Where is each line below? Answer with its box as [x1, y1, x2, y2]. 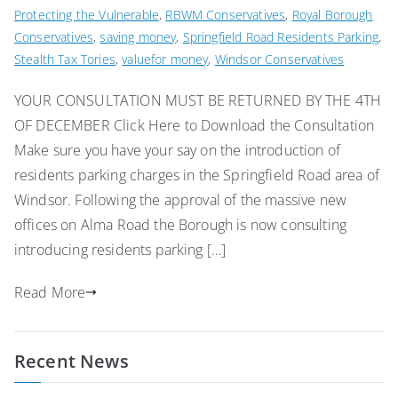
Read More [14, 283, 86, 302]
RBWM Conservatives [165, 6, 286, 23]
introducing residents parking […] [14, 240, 227, 259]
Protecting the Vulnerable [14, 6, 160, 23]
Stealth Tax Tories [14, 51, 115, 68]
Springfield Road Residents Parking [182, 28, 379, 45]
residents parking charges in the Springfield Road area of [14, 165, 380, 185]
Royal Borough [291, 6, 373, 23]
